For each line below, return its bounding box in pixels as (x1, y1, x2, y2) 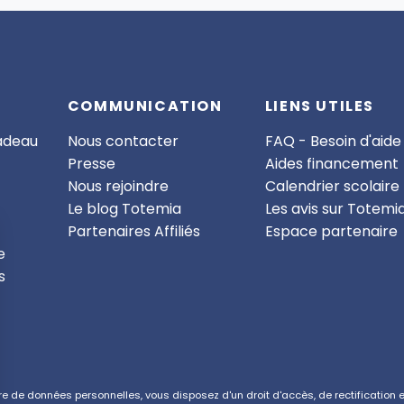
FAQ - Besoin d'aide (264, 131, 401, 152)
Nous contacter (67, 131, 179, 152)
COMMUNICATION (67, 96, 223, 117)
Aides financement (264, 153, 399, 175)
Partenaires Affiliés (67, 221, 200, 243)
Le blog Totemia (67, 198, 181, 220)
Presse (67, 153, 115, 175)
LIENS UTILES (264, 96, 374, 117)
